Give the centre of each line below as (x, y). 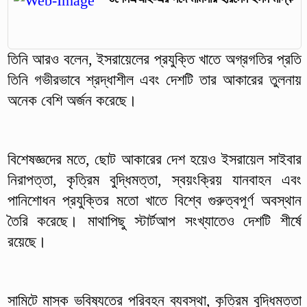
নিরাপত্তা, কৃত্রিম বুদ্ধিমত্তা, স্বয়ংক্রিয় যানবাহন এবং (154, 180)
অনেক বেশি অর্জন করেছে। (72, 101)
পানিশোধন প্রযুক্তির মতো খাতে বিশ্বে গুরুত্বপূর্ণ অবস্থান (154, 201)
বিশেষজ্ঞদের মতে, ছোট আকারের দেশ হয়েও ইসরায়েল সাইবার (154, 160)
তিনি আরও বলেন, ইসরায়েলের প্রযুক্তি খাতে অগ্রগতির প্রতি (154, 60)
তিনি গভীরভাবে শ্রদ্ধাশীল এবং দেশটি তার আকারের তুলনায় (154, 80)
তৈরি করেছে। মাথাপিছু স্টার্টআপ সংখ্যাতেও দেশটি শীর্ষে (154, 221)
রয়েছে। (27, 242)
